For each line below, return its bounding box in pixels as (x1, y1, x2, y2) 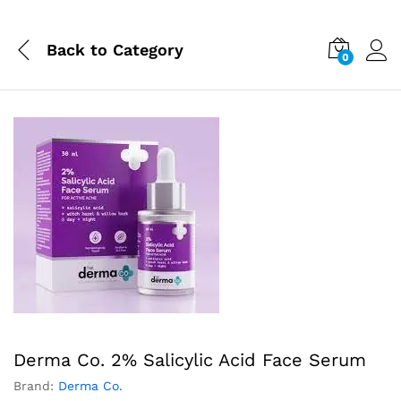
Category (107, 39, 183, 59)
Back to (47, 39, 107, 59)
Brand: (13, 379, 58, 393)
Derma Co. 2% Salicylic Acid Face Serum (13, 349, 366, 371)
